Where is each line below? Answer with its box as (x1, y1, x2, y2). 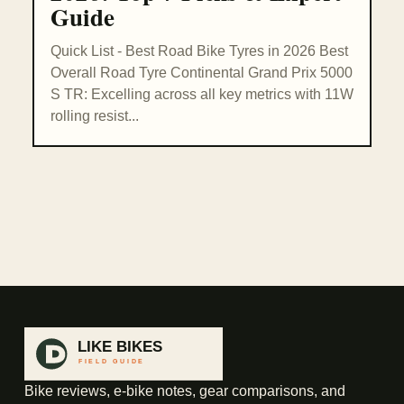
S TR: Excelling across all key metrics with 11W (50, 87, 353, 103)
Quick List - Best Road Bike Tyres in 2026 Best (50, 43, 348, 60)
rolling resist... (50, 108, 139, 124)
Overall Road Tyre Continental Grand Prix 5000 (50, 65, 353, 81)
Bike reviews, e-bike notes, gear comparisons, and (23, 383, 345, 399)
